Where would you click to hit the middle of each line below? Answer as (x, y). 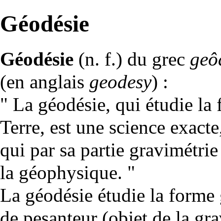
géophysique (68, 172)
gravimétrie (174, 149)
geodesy (120, 81)
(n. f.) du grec (132, 59)
